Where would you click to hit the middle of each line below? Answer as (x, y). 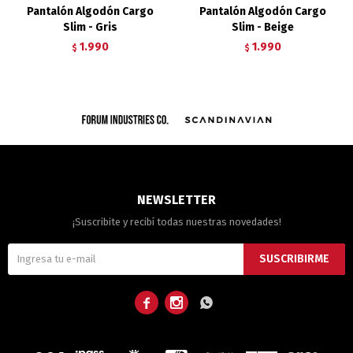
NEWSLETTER (176, 199)
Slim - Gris (90, 27)
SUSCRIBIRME (294, 258)
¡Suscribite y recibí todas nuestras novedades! (176, 221)
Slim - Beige (263, 27)
